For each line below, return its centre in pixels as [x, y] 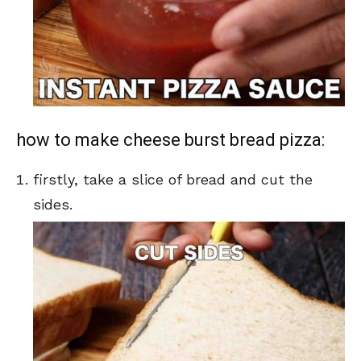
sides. [53, 204]
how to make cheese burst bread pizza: [170, 139]
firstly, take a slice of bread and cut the [173, 179]
